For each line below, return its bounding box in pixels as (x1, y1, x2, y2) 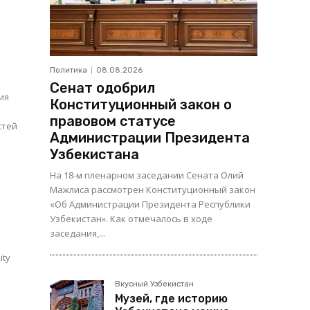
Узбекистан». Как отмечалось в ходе (50, 212, 212, 226)
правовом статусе (50, 113, 176, 130)
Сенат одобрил (50, 80, 155, 97)
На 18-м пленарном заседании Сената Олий (50, 169, 244, 182)
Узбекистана (50, 146, 139, 163)
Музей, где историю (115, 292, 228, 306)
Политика (50, 66, 87, 75)
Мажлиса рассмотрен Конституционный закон (50, 183, 255, 197)
